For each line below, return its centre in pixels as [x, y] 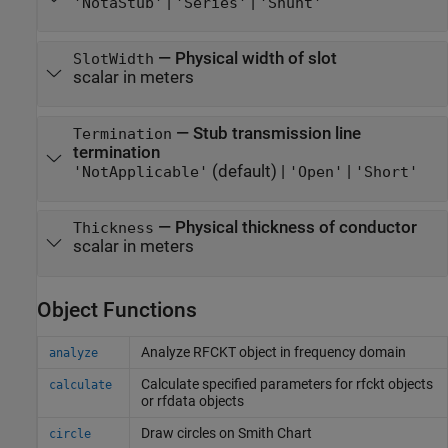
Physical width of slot [255, 58]
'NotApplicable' [140, 172]
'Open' [315, 172]
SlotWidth [113, 59]
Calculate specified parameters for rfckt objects [286, 383]
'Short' [386, 172]
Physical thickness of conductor [295, 228]
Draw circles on [189, 432]
